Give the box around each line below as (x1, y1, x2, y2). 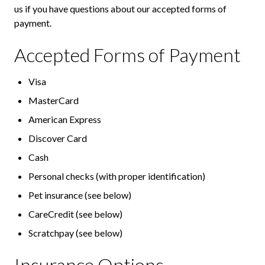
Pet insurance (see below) (28, 189, 131, 201)
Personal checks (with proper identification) (28, 170, 205, 182)
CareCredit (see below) (28, 208, 122, 220)
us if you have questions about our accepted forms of (14, 3, 227, 15)
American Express (28, 114, 101, 125)
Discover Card (28, 132, 87, 144)
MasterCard (28, 95, 79, 106)
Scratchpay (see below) (28, 227, 122, 239)
